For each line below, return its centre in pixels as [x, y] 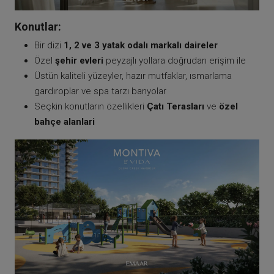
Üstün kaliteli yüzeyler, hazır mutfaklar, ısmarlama [133, 76]
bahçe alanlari [65, 121]
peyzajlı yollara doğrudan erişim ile [175, 60]
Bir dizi [49, 45]
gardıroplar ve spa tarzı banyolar [100, 91]
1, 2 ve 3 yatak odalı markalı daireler [141, 45]
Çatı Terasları [176, 106]
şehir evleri [79, 60]
